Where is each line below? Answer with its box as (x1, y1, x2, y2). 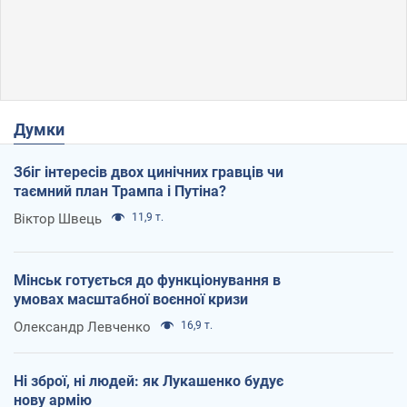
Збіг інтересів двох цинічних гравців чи (14, 163, 283, 181)
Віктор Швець (14, 210, 102, 227)
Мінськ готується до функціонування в (14, 271, 281, 289)
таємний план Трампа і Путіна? (14, 182, 226, 200)
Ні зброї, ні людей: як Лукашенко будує (14, 372, 283, 390)
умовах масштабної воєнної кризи (14, 290, 248, 308)
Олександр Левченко (14, 318, 151, 335)
